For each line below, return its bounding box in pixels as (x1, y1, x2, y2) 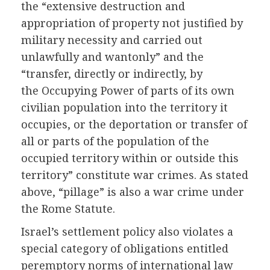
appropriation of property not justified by (21, 16, 243, 31)
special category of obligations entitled (21, 241, 228, 256)
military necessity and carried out (21, 33, 202, 48)
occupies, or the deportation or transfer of (21, 117, 247, 132)
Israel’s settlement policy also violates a (21, 224, 233, 239)
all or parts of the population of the (21, 134, 209, 149)
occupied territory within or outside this (21, 151, 239, 166)
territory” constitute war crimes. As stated (21, 168, 248, 183)
